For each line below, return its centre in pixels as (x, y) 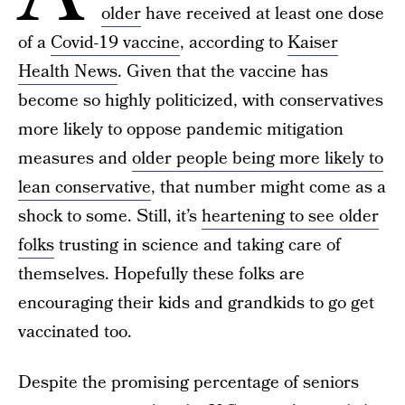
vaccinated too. (75, 332)
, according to (234, 43)
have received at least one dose (263, 14)
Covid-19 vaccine (115, 43)
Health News (68, 72)
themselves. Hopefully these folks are (161, 274)
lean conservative (85, 188)
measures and (75, 159)
